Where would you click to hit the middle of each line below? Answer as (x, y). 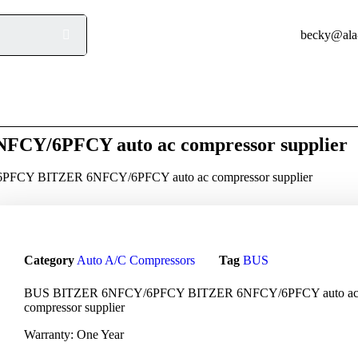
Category (49, 260)
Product (67, 95)
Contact (297, 95)
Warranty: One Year (74, 334)
